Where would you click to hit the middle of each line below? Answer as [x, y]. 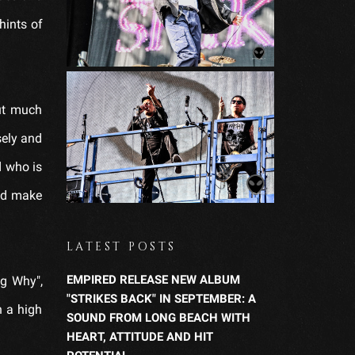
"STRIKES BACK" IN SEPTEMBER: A [161, 298]
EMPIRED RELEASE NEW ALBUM [153, 279]
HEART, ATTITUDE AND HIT [139, 336]
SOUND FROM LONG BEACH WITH [158, 317]
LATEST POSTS [121, 246]
